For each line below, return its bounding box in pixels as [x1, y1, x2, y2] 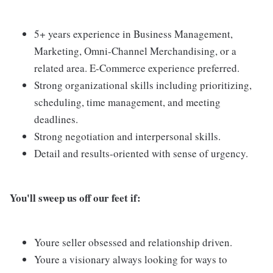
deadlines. [34, 112, 78, 126]
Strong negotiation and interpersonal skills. [34, 129, 221, 143]
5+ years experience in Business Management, [34, 26, 233, 41]
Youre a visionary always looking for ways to [34, 252, 227, 266]
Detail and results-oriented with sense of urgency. [34, 146, 248, 160]
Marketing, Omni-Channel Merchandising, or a [34, 43, 236, 58]
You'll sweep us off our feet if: [10, 190, 141, 205]
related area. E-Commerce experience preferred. [34, 60, 239, 75]
